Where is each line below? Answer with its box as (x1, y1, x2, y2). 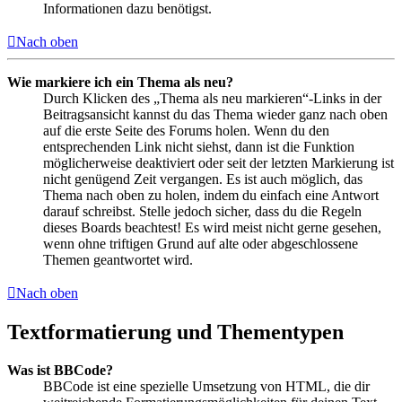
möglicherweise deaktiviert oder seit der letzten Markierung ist (43, 154, 394, 170)
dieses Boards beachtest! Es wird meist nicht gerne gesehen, (43, 219, 381, 235)
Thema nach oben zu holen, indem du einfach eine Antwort (43, 187, 379, 203)
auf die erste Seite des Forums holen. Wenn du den (43, 122, 329, 138)
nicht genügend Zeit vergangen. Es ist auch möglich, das (43, 170, 363, 187)
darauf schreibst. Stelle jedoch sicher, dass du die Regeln (43, 203, 362, 219)
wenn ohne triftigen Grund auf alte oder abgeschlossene (43, 235, 358, 251)
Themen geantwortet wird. (43, 251, 193, 267)
